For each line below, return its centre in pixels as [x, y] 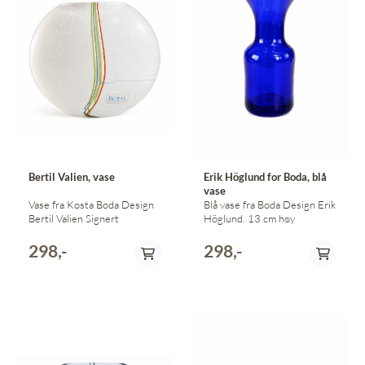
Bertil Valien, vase [72, 177]
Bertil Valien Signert [102, 219]
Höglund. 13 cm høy [271, 219]
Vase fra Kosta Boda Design [75, 205]
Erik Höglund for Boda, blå [265, 177]
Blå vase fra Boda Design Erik [243, 205]
